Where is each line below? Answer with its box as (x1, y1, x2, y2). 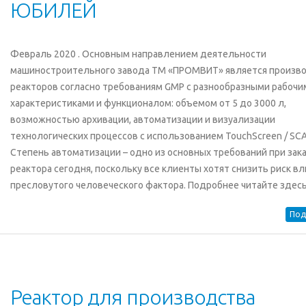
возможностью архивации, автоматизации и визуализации (10, 114, 275, 125)
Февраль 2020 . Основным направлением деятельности (10, 48, 266, 59)
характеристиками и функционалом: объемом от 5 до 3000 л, (10, 98, 286, 109)
